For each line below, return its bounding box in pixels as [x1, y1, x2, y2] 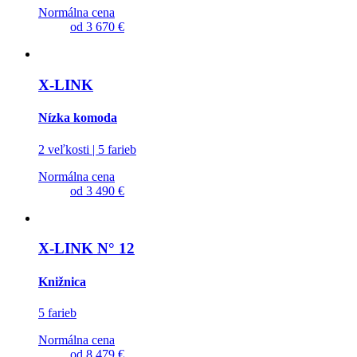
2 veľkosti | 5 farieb [38, 142, 136, 156]
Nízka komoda [38, 111, 117, 125]
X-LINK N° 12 [38, 240, 135, 257]
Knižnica [38, 274, 86, 288]
